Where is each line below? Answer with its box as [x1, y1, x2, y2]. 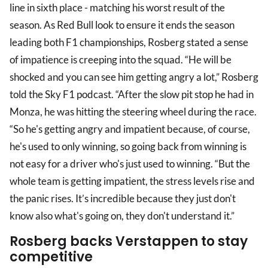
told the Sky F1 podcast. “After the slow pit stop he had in [10, 88, 254, 101]
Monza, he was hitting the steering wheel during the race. [10, 105, 257, 118]
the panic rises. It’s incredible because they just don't [10, 192, 236, 205]
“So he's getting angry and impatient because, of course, [10, 123, 250, 136]
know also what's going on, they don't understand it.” [10, 209, 234, 223]
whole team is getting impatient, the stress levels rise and [10, 175, 255, 188]
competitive [10, 248, 93, 267]
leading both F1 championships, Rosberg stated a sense [10, 36, 248, 49]
